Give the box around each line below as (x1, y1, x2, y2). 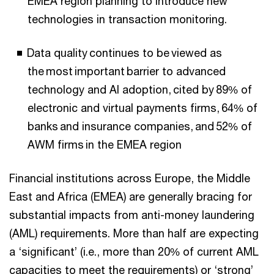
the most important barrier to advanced (28, 64, 226, 78)
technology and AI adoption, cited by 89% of (28, 83, 252, 96)
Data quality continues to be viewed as (27, 46, 222, 59)
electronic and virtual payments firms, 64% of (28, 101, 257, 114)
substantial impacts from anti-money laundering (9, 208, 254, 221)
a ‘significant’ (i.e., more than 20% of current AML (9, 245, 259, 258)
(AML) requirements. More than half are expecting (9, 226, 259, 240)
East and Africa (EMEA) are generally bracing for (9, 190, 252, 203)
